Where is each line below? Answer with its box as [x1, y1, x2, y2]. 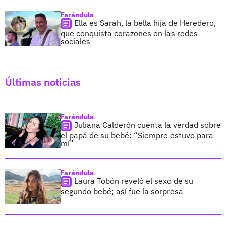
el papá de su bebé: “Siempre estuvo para [61, 130, 213, 140]
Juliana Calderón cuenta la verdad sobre [74, 119, 221, 130]
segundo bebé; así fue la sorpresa [61, 186, 183, 196]
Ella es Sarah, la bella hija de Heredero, [74, 17, 216, 28]
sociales [61, 36, 90, 46]
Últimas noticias [5, 75, 81, 89]
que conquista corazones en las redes [61, 28, 198, 38]
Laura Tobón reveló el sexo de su [74, 175, 193, 186]
